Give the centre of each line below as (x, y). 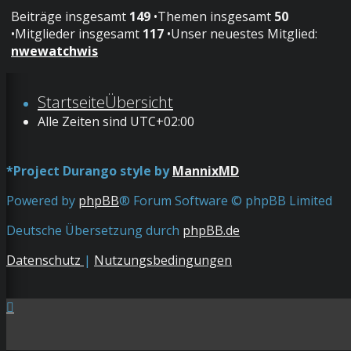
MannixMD (206, 171)
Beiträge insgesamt (70, 17)
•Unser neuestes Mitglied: (241, 34)
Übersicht (139, 103)
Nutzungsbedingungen (163, 261)
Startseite (71, 103)
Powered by (42, 201)
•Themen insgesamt (212, 17)
